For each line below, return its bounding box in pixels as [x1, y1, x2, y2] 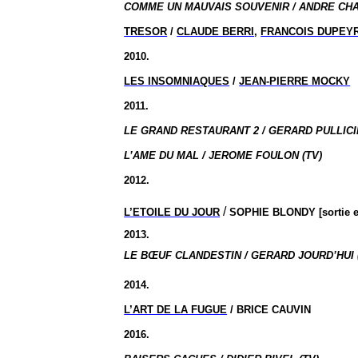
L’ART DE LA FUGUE [124, 304, 228, 316]
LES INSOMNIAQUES [124, 75, 230, 87]
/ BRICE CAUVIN [227, 304, 312, 316]
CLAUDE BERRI [177, 26, 255, 38]
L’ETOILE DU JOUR [124, 206, 221, 218]
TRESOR [124, 26, 168, 38]
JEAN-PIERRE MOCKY [239, 75, 351, 87]
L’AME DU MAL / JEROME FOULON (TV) [124, 149, 323, 161]
